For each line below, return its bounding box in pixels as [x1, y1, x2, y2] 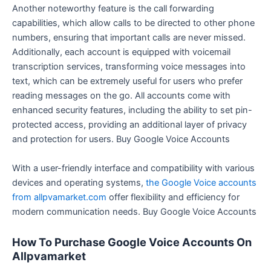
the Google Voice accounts [146, 177, 256, 188]
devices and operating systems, [12, 177, 146, 188]
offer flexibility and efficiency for [106, 191, 240, 203]
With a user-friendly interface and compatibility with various [12, 162, 255, 174]
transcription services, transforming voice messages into [12, 61, 246, 73]
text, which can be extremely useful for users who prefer [12, 76, 243, 87]
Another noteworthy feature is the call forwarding [12, 3, 214, 15]
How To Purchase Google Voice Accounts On [12, 235, 252, 249]
